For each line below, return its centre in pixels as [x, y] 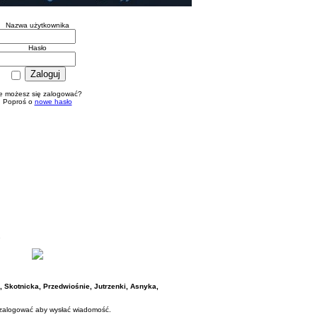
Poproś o [18, 101]
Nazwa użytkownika [37, 25]
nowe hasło [53, 101]
